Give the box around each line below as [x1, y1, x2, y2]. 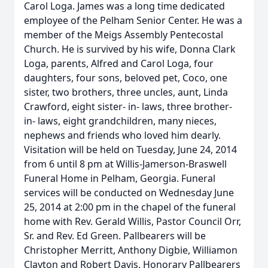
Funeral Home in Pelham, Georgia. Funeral [24, 172, 215, 185]
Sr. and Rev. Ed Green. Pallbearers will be [24, 229, 206, 242]
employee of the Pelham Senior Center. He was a [24, 14, 242, 27]
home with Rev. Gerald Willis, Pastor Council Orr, [24, 215, 241, 228]
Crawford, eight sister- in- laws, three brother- [24, 100, 232, 113]
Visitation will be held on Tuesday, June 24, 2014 [24, 143, 237, 156]
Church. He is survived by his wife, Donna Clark [24, 42, 236, 56]
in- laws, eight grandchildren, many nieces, [24, 114, 217, 127]
